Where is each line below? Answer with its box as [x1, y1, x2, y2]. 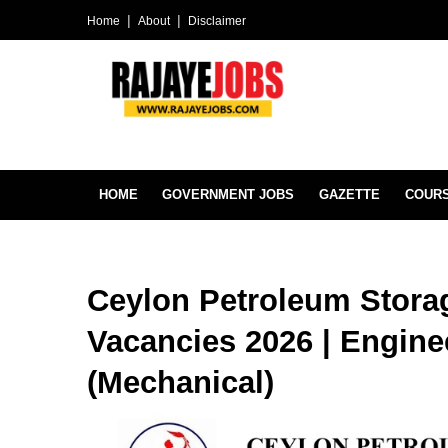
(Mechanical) [87, 365, 274, 400]
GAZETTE [319, 187, 380, 202]
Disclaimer [188, 14, 246, 28]
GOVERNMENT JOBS [162, 187, 294, 202]
